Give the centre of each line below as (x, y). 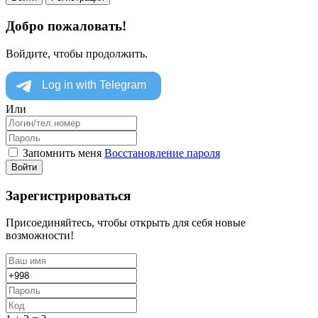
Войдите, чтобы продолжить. (77, 53)
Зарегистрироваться (68, 195)
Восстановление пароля (162, 153)
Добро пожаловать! (66, 26)
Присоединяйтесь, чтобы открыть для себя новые (126, 223)
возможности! (40, 236)
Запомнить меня (62, 153)
